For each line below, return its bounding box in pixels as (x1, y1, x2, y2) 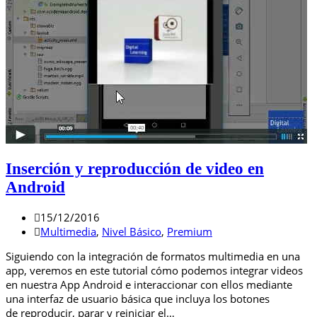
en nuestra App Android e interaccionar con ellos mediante (6, 277, 292, 292)
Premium (167, 224, 212, 238)
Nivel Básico (102, 224, 161, 238)
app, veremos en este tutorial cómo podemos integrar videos (6, 263, 303, 277)
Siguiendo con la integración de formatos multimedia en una (6, 248, 300, 263)
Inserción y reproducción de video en (6, 160, 264, 178)
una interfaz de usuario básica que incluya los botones (6, 291, 270, 306)
